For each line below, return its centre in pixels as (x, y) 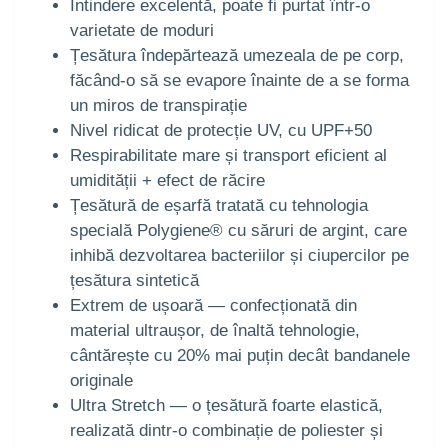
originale (101, 381)
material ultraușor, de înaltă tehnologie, (215, 331)
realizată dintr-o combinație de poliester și (226, 431)
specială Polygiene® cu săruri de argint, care (238, 231)
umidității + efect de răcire (167, 181)
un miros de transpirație (158, 106)
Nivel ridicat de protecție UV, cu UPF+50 (221, 131)
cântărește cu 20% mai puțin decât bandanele (240, 356)
